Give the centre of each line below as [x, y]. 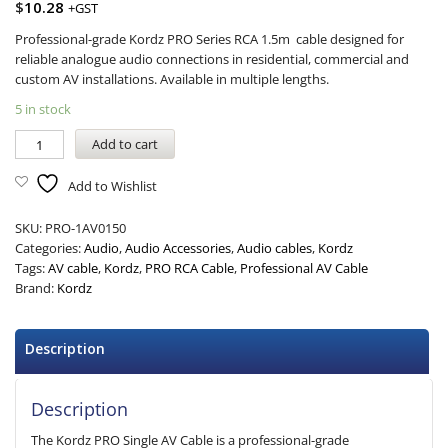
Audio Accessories [178, 248]
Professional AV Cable [304, 268]
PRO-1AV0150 [85, 228]
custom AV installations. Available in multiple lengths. [172, 79]
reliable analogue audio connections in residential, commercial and [212, 59]
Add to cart [125, 144]
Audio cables [274, 248]
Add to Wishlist [112, 186]
